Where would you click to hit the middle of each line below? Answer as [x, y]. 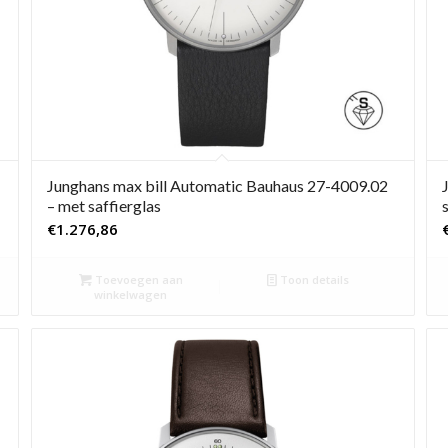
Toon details [312, 279]
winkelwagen [131, 294]
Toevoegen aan [137, 279]
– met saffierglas [103, 205]
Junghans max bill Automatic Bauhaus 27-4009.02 [217, 185]
